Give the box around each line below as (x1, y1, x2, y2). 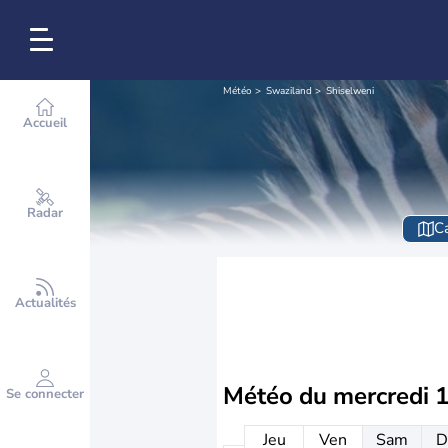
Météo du (223, 380, 333, 412)
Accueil (23, 114, 67, 132)
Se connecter (6, 385, 84, 403)
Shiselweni (326, 84, 374, 98)
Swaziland (266, 84, 312, 98)
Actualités (14, 294, 76, 312)
